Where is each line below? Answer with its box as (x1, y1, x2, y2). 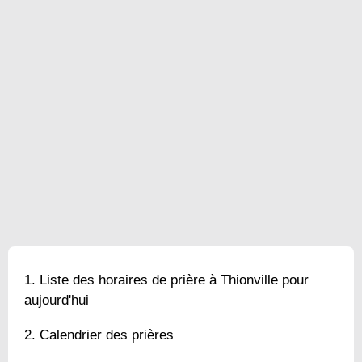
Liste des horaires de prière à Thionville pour (40, 271, 309, 288)
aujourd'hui (24, 292, 89, 308)
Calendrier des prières (40, 326, 174, 343)
